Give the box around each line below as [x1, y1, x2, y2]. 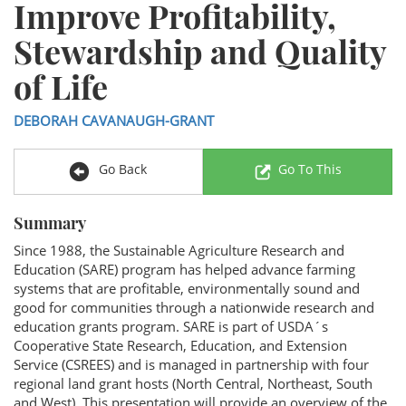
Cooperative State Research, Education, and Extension [14, 336, 347, 354]
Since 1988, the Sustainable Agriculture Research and [14, 241, 344, 259]
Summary [14, 212, 86, 234]
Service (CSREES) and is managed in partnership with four [14, 355, 369, 373]
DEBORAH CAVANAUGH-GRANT [14, 111, 214, 130]
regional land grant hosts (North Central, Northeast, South [14, 374, 372, 392]
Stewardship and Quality [14, 29, 386, 72]
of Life [14, 64, 108, 108]
